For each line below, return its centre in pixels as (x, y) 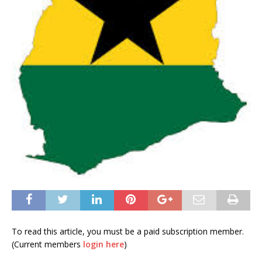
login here (104, 244)
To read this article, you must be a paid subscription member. (128, 231)
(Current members (47, 244)
